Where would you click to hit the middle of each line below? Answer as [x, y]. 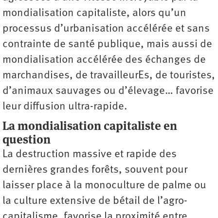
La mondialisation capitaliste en [90, 126]
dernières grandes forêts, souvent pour [95, 170]
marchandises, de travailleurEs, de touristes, [109, 76]
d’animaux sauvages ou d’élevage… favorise [108, 91]
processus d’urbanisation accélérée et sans [106, 29]
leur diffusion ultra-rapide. [65, 107]
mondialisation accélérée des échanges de [104, 60]
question [27, 140]
